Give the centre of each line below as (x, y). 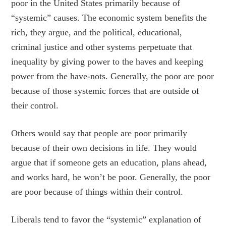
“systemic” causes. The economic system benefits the (109, 18)
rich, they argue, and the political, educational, (97, 32)
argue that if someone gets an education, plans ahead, (109, 162)
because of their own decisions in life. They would (104, 148)
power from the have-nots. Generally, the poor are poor (113, 76)
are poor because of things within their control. (97, 192)
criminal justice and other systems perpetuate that (102, 47)
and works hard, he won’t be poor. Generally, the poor (111, 177)
